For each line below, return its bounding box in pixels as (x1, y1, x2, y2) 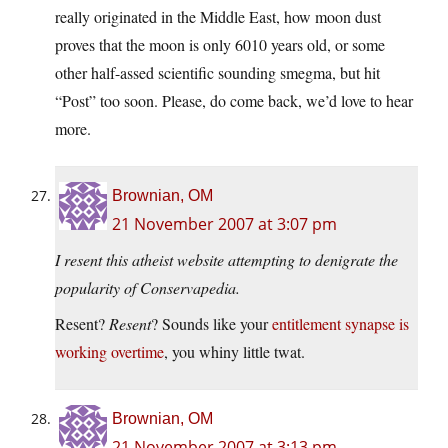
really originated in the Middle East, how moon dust (55, 6, 381, 28)
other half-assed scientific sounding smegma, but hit (55, 62, 380, 84)
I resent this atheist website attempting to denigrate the (55, 249, 398, 271)
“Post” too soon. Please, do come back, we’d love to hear (55, 90, 413, 112)
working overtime (55, 341, 164, 363)
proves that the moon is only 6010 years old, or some (55, 34, 385, 56)
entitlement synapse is (272, 313, 409, 335)
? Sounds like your (151, 313, 272, 335)
